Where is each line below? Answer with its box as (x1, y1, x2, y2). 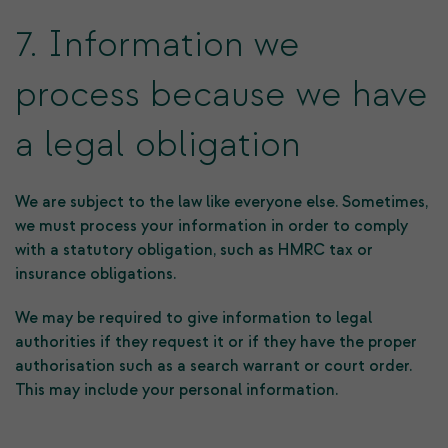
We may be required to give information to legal (15, 308, 372, 328)
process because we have (15, 72, 428, 118)
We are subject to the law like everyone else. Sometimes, (15, 192, 428, 212)
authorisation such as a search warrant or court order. (15, 356, 412, 376)
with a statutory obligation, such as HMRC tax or (15, 240, 373, 260)
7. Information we (15, 22, 300, 68)
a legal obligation (15, 122, 301, 168)
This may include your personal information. (15, 380, 338, 400)
